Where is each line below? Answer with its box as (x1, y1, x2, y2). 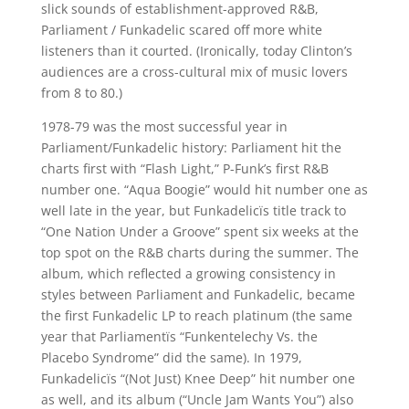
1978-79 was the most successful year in (40, 118, 288, 135)
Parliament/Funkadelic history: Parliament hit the (40, 139, 341, 156)
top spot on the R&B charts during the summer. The (40, 244, 359, 261)
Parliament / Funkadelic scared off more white (40, 21, 322, 38)
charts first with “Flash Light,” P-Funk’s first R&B (40, 160, 329, 177)
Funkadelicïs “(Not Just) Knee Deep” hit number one (40, 370, 355, 387)
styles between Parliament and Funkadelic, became (40, 286, 355, 303)
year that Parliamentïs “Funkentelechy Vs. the (40, 328, 318, 345)
